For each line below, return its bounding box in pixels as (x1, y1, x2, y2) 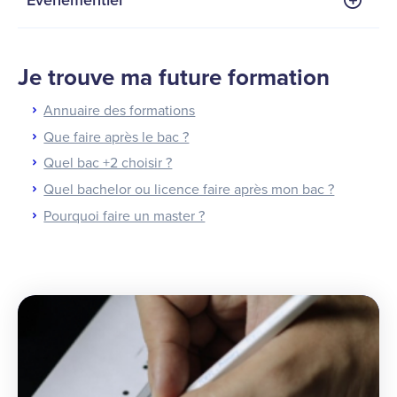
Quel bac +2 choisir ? (43, 154, 173, 173)
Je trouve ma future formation (18, 63, 330, 91)
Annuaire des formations (43, 101, 196, 120)
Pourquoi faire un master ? (43, 207, 206, 226)
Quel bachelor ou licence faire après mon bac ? (43, 181, 335, 199)
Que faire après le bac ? (43, 128, 190, 146)
